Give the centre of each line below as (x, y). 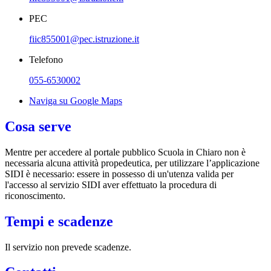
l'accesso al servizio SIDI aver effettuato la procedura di (111, 184)
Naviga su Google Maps (76, 100)
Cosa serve (38, 126)
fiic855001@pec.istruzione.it (84, 39)
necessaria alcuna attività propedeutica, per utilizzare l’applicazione (132, 163)
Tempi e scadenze (59, 221)
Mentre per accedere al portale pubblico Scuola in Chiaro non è (125, 152)
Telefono (46, 59)
